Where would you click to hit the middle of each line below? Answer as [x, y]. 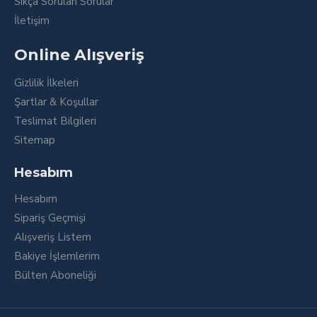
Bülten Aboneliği [55, 275]
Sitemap [35, 140]
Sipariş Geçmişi [50, 218]
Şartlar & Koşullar [56, 102]
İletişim [32, 21]
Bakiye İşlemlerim [57, 256]
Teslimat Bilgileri [55, 121]
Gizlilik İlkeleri [46, 83]
